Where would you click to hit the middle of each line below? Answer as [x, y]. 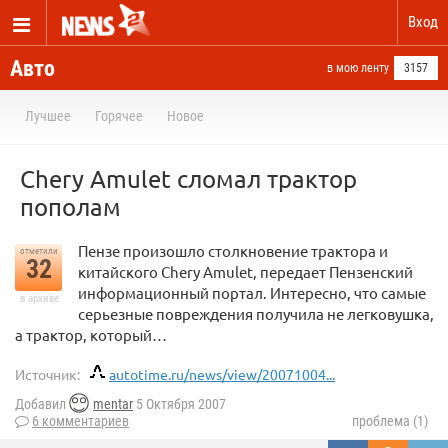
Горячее [119, 116]
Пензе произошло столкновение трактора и [233, 250]
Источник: [47, 374]
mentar [113, 404]
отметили [38, 251]
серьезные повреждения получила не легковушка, [256, 313]
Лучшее [48, 116]
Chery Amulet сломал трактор [188, 178]
